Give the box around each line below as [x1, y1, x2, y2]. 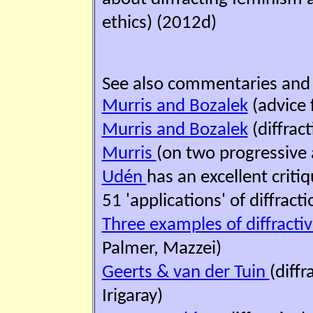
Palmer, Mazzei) [101, 239, 221, 259]
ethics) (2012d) [101, 13, 217, 33]
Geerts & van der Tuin [101, 263, 270, 282]
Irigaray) [101, 286, 163, 306]
